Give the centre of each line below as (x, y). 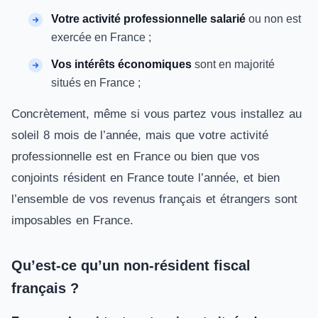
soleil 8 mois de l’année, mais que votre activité (140, 135)
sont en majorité (233, 64)
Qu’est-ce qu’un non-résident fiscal (131, 265)
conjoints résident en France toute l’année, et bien (146, 178)
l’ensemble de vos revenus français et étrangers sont (154, 199)
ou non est (273, 19)
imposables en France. (72, 220)
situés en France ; (96, 83)
